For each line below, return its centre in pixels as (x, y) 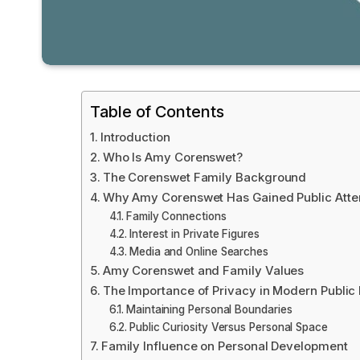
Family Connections (176, 217)
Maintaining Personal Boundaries (209, 310)
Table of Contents (157, 112)
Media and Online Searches (199, 252)
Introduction (135, 137)
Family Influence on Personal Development (224, 346)
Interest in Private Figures (194, 234)
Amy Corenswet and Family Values (203, 271)
